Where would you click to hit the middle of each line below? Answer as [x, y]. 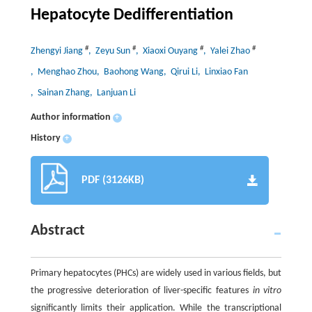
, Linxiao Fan [223, 72]
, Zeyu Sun [110, 51]
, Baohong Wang [130, 72]
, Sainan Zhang [60, 93]
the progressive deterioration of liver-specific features [141, 291]
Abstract [57, 231]
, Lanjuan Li [112, 93]
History [45, 138]
